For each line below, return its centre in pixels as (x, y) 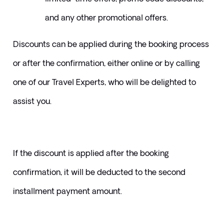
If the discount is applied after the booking (91, 153)
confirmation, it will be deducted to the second (99, 172)
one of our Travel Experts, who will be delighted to (104, 82)
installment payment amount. (67, 191)
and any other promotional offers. (107, 18)
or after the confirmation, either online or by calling (106, 63)
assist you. (32, 101)
